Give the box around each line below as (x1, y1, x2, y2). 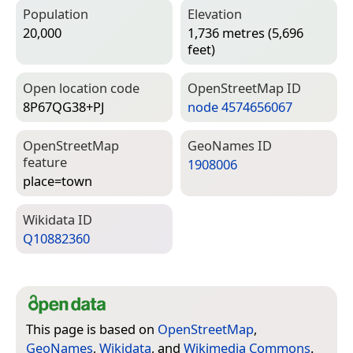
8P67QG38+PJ (23, 98, 105, 117)
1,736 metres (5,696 (188, 24, 303, 43)
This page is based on (26, 319, 158, 338)
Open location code (23, 78, 139, 97)
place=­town (23, 172, 92, 191)
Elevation (188, 4, 242, 23)
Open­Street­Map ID (188, 78, 301, 97)
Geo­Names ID (188, 136, 272, 154)
